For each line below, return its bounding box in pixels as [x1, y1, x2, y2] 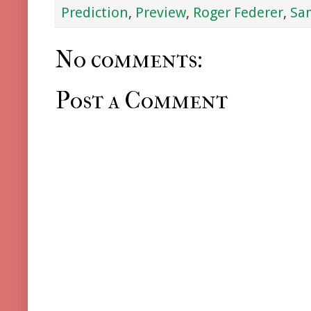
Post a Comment [56, 86, 228, 115]
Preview [135, 3, 186, 21]
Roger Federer [193, 3, 283, 21]
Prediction [61, 3, 128, 21]
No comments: [56, 44, 203, 74]
